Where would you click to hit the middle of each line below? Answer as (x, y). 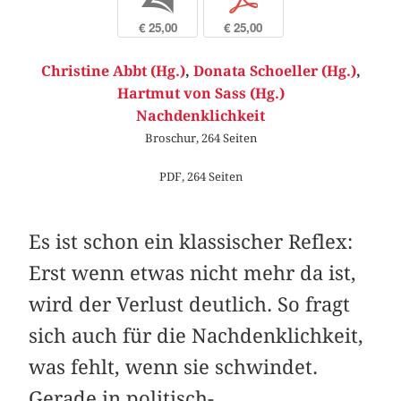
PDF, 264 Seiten (200, 176)
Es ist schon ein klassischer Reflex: (191, 241)
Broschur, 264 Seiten (200, 137)
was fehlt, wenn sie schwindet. (174, 367)
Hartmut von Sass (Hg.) (200, 93)
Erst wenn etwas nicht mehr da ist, (193, 273)
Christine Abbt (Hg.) (113, 71)
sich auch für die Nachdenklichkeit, (196, 335)
